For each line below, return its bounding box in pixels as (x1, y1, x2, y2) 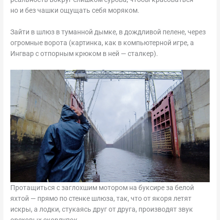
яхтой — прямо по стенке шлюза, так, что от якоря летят (10, 194, 192, 202)
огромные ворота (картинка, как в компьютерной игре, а (10, 39, 194, 47)
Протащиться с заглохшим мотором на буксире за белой (10, 183, 194, 192)
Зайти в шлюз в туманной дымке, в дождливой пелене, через (10, 28, 206, 36)
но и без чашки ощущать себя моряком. (10, 6, 140, 15)
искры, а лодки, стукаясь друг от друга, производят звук (10, 205, 193, 213)
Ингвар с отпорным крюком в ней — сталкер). (10, 50, 159, 58)
